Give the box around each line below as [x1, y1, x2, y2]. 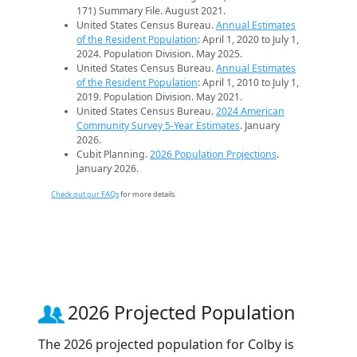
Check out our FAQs [51, 189, 119, 200]
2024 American [216, 104, 284, 119]
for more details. [119, 189, 176, 200]
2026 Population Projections [150, 147, 277, 162]
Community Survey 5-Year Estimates [76, 119, 240, 133]
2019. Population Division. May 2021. [76, 90, 242, 104]
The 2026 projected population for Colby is [38, 335, 294, 354]
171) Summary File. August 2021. [76, 4, 226, 18]
